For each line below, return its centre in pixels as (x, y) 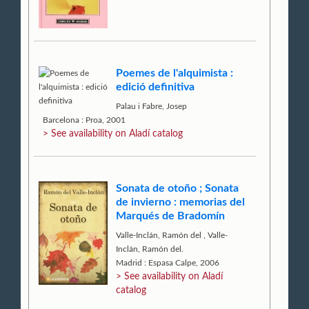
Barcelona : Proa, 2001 (84, 120)
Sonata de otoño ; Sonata (178, 189)
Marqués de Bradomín (171, 216)
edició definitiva (156, 87)
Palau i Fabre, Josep (152, 106)
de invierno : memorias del (181, 202)
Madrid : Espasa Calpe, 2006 (168, 263)
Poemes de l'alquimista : (175, 73)
